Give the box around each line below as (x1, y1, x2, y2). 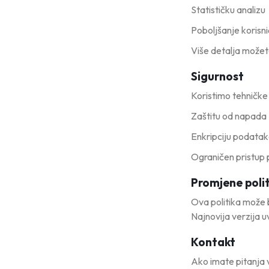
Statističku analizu (191, 4, 265, 16)
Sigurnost (191, 69, 244, 83)
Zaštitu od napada (191, 110, 267, 122)
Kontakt (191, 235, 235, 249)
